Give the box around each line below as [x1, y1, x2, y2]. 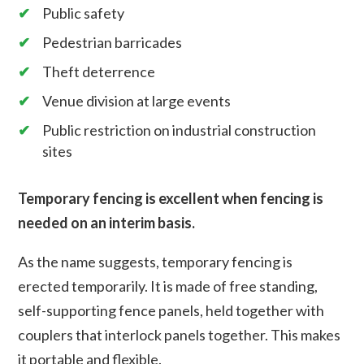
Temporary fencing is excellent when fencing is [18, 188, 324, 207]
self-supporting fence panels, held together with [18, 301, 325, 319]
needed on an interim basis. [18, 213, 196, 232]
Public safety [42, 3, 125, 22]
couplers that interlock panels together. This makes [18, 325, 341, 344]
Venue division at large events [42, 91, 232, 110]
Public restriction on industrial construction [42, 120, 317, 139]
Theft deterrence [42, 62, 156, 80]
